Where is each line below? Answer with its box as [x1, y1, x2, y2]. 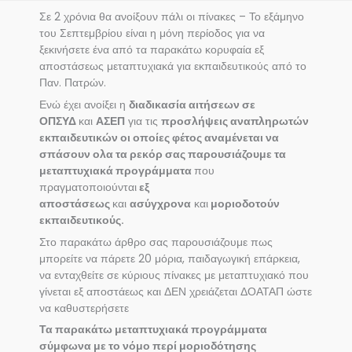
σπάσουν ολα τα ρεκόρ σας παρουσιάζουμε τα [39, 146, 286, 162]
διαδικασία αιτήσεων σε [129, 97, 255, 112]
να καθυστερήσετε [39, 300, 129, 316]
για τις [125, 113, 161, 129]
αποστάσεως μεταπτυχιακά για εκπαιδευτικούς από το [39, 58, 306, 74]
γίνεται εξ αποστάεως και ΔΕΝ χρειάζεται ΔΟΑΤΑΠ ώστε [39, 284, 312, 299]
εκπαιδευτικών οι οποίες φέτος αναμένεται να [39, 130, 279, 145]
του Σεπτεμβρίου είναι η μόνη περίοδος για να [39, 25, 265, 41]
